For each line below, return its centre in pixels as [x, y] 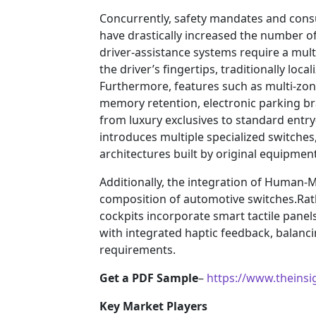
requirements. [138, 250]
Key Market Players [153, 306]
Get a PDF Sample [149, 278]
